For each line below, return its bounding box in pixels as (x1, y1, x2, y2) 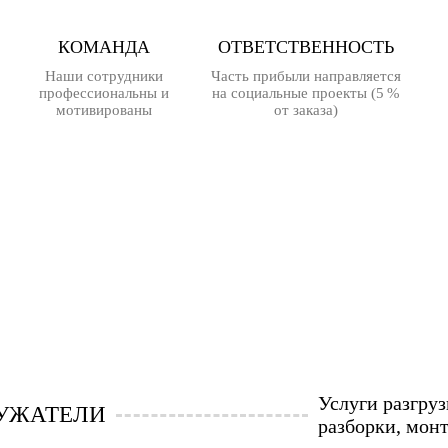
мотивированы (56, 102, 152, 118)
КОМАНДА (58, 37, 150, 57)
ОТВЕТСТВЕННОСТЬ (218, 37, 394, 57)
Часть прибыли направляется (211, 68, 401, 84)
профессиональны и (39, 85, 169, 101)
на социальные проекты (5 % (212, 85, 400, 101)
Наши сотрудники (45, 68, 163, 84)
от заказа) (274, 102, 338, 118)
